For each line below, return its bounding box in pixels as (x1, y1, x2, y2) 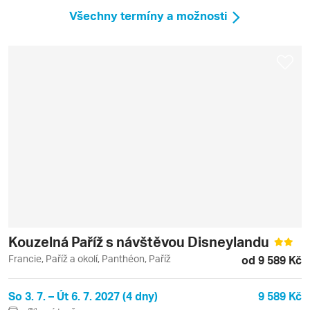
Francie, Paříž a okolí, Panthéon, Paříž (8, 252, 171, 264)
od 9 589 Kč (241, 252, 302, 267)
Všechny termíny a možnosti (69, 8, 228, 24)
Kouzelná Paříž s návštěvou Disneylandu (8, 232, 272, 250)
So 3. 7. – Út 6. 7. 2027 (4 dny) (8, 288, 158, 303)
